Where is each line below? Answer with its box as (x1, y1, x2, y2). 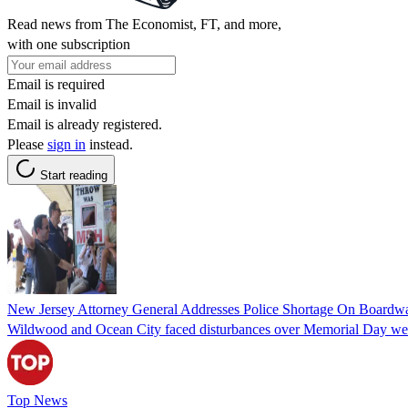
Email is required (7, 76, 105, 92)
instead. (86, 136, 133, 152)
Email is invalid (7, 96, 97, 112)
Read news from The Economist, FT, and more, (7, 15, 281, 32)
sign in (47, 136, 86, 152)
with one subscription (7, 36, 130, 52)
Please (7, 136, 47, 152)
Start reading (40, 168, 107, 182)
